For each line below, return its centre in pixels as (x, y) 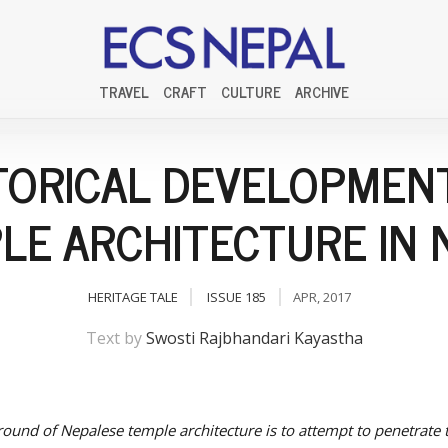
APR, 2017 (321, 297)
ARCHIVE (322, 91)
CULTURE (251, 91)
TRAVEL (124, 91)
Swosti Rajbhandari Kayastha (254, 338)
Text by (115, 338)
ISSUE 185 (236, 297)
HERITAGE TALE (132, 297)
